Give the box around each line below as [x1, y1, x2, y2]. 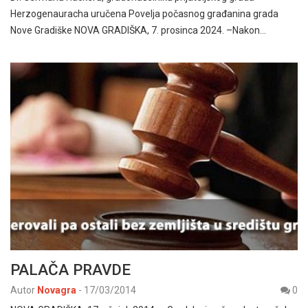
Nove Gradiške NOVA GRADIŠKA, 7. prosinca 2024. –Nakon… [10, 25, 266, 36]
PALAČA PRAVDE [10, 261, 131, 279]
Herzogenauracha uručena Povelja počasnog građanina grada [10, 8, 280, 20]
